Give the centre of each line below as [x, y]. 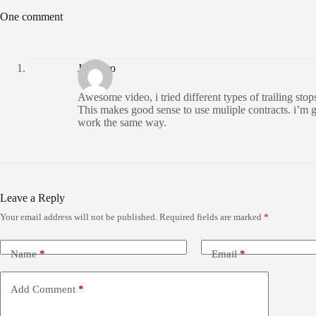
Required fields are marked [212, 217]
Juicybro [97, 68]
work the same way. [122, 123]
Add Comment [43, 289]
